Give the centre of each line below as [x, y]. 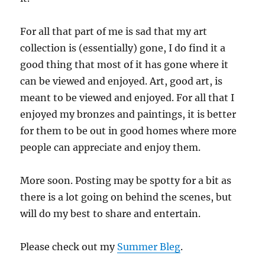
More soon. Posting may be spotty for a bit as [126, 181]
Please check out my [69, 247]
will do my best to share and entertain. [111, 214]
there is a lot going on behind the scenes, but [126, 197]
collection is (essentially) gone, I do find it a [123, 48]
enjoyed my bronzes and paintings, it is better [128, 114]
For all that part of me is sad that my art [114, 32]
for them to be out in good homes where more [129, 131]
